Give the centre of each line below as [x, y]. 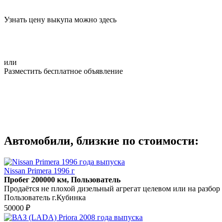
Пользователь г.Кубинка [45, 197]
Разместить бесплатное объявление [63, 71]
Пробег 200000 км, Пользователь [62, 179]
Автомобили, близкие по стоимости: [101, 140]
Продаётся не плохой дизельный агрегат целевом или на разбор [112, 188]
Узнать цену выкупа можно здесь [60, 19]
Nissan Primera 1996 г [39, 170]
